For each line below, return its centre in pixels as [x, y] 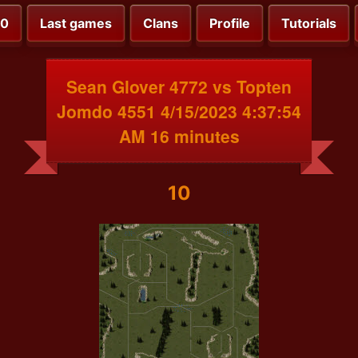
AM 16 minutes [179, 135]
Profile [230, 24]
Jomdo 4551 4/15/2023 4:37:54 [179, 111]
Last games [76, 24]
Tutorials [309, 24]
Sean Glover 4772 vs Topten [179, 86]
